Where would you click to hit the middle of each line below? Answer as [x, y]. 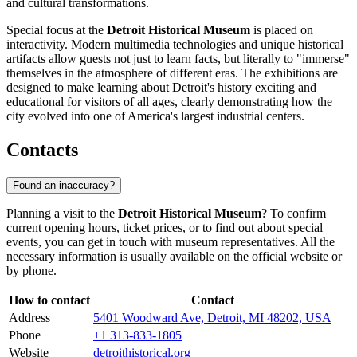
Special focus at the [57, 30]
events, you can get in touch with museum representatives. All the [171, 241]
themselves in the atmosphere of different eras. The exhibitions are [172, 73]
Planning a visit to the [62, 213]
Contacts [42, 150]
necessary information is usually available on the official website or [174, 256]
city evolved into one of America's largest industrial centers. [155, 116]
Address [29, 317]
